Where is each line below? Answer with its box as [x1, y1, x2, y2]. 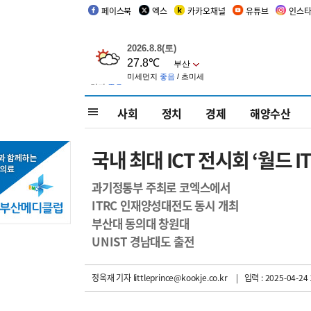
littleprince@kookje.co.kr [131, 271, 228, 283]
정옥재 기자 [92, 271, 131, 283]
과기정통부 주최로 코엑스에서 [92, 179, 230, 196]
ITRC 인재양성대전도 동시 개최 [92, 197, 239, 214]
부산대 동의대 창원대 [92, 215, 190, 232]
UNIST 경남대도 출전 [92, 233, 194, 250]
